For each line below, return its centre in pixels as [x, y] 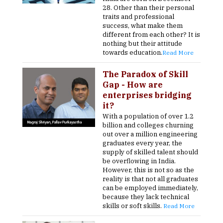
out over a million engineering [150, 134]
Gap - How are [133, 85]
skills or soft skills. [133, 206]
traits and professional [139, 17]
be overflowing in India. [139, 161]
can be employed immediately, [151, 188]
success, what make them [143, 26]
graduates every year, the [143, 143]
